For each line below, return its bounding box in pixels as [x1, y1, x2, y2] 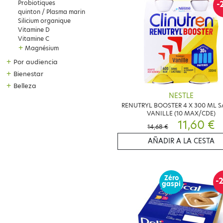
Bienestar [13, 69, 44, 78]
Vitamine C [18, 34, 49, 43]
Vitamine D [18, 25, 50, 34]
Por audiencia [13, 57, 58, 66]
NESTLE [169, 91, 194, 101]
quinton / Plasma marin [18, 7, 85, 16]
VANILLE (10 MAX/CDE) [147, 109, 216, 117]
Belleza [13, 81, 37, 90]
